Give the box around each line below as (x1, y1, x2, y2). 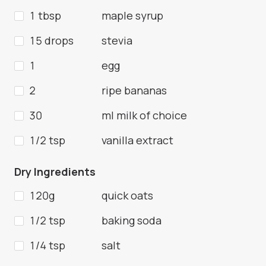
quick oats (102, 188, 153, 203)
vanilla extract (102, 133, 173, 148)
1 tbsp (29, 8, 61, 23)
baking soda (102, 213, 161, 228)
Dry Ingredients (14, 164, 96, 179)
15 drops (29, 33, 74, 48)
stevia (102, 33, 132, 48)
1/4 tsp (29, 238, 65, 253)
